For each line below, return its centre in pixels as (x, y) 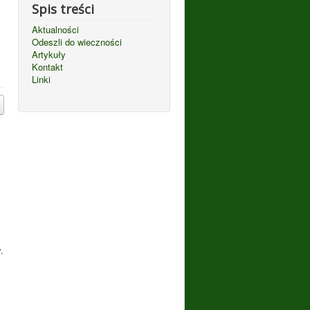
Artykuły (49, 54)
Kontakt (47, 67)
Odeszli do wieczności (77, 42)
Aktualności (55, 29)
